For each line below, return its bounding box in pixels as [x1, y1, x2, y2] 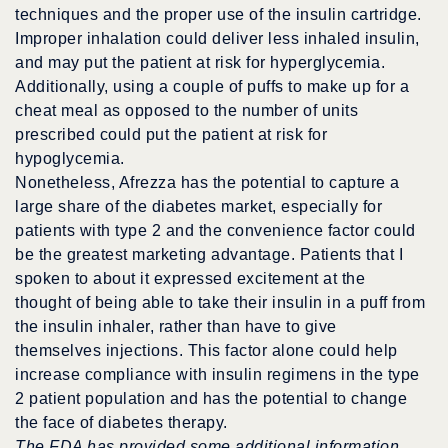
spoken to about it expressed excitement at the [15, 270, 365, 288]
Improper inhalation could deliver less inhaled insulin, [15, 30, 420, 48]
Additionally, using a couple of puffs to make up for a [15, 78, 409, 96]
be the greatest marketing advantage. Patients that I [15, 246, 403, 264]
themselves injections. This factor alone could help [15, 342, 398, 360]
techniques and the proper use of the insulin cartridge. [15, 6, 422, 24]
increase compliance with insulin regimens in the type [15, 366, 420, 384]
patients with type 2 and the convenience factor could [15, 222, 416, 240]
